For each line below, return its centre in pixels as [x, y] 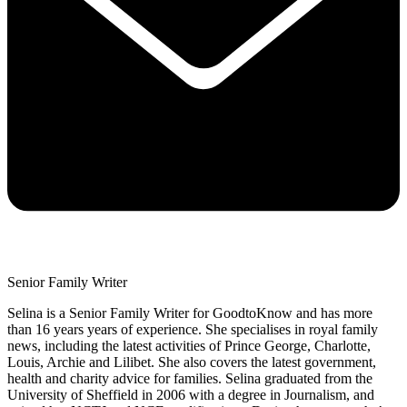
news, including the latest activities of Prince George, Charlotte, [189, 345]
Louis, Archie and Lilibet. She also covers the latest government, [192, 362]
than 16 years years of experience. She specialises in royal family [193, 329]
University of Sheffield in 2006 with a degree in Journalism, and [191, 394]
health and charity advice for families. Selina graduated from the [190, 378]
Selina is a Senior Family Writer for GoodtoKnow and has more [190, 313]
